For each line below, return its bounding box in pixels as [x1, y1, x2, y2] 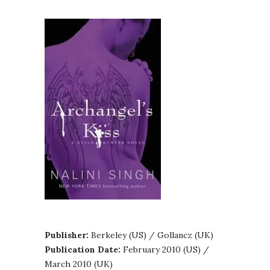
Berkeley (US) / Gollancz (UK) [89, 230, 213, 241]
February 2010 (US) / [121, 244, 209, 256]
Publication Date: [45, 244, 121, 256]
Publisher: [45, 230, 89, 241]
